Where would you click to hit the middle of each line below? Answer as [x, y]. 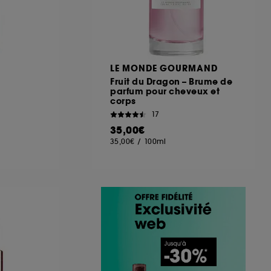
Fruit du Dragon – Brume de [171, 81]
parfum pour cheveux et [165, 91]
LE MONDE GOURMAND [164, 68]
